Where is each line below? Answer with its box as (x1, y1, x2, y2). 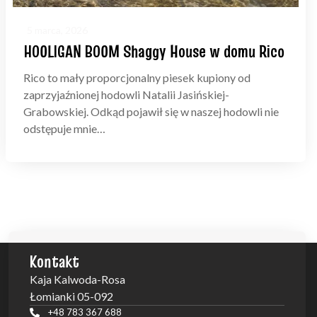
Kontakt (30, 250, 80, 274)
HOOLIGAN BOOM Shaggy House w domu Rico (23, 40, 284, 64)
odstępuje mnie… (23, 122, 105, 136)
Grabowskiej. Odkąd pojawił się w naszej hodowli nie (23, 105, 279, 119)
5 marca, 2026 (27, 24, 88, 37)
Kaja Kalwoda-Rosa (30, 272, 126, 287)
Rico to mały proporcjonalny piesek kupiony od (23, 71, 250, 85)
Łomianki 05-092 (30, 289, 114, 304)
